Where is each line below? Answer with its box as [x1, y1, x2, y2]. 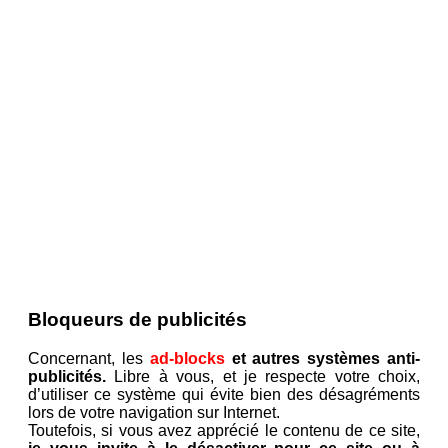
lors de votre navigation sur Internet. [28, 404, 280, 422]
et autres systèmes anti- [224, 350, 421, 368]
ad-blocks [149, 350, 225, 368]
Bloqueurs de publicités [28, 309, 247, 331]
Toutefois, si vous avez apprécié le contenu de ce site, [28, 422, 420, 440]
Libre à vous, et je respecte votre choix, [106, 368, 420, 386]
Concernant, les [28, 350, 150, 368]
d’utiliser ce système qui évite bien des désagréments [28, 386, 420, 404]
